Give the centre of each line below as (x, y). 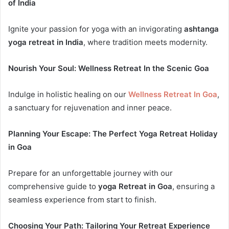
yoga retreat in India (46, 42)
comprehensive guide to (53, 186)
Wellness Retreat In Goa (173, 94)
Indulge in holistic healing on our (68, 94)
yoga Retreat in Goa (135, 186)
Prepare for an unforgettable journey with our (90, 173)
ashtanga (201, 29)
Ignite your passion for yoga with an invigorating (96, 29)
